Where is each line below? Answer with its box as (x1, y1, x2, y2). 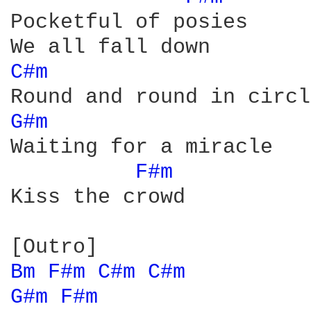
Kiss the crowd (10, 185, 185, 209)
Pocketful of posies (10, 10, 248, 34)
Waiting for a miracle (10, 135, 273, 159)
